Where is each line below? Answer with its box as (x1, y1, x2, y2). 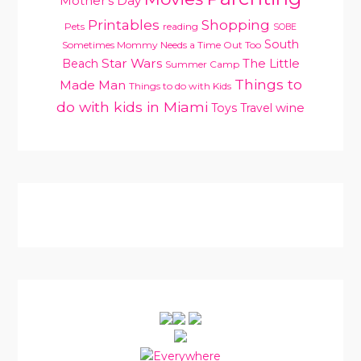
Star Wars (101, 56, 162, 71)
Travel (240, 101, 272, 115)
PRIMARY (17, 151, 88, 180)
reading (163, 20, 198, 32)
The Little (242, 56, 300, 71)
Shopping (201, 16, 270, 33)
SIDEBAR (17, 180, 85, 209)
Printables (88, 16, 160, 33)
